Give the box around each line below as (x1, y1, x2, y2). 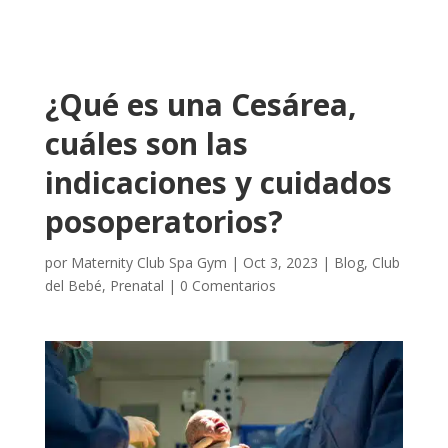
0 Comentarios (179, 275, 276, 295)
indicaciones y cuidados (44, 161, 392, 203)
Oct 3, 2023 (242, 252, 318, 272)
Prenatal (109, 275, 164, 295)
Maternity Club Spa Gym (70, 252, 227, 272)
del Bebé (44, 275, 102, 295)
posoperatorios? (44, 200, 283, 242)
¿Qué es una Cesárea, (44, 83, 357, 125)
